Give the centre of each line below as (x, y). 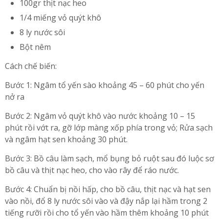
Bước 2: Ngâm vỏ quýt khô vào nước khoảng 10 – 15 (100, 116)
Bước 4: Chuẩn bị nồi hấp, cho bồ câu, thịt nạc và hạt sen (108, 189)
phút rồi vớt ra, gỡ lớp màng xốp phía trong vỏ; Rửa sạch (109, 128)
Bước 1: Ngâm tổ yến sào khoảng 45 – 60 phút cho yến (105, 85)
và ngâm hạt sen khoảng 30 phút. (66, 140)
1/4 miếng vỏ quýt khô (60, 18)
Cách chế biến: (31, 66)
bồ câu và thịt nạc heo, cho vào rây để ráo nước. (92, 170)
